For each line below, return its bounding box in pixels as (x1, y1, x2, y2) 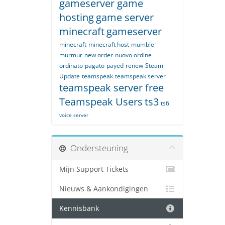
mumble (131, 40, 154, 49)
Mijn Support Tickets (59, 165, 129, 174)
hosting (59, 11, 94, 25)
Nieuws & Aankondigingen (59, 184, 148, 194)
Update (59, 72, 80, 81)
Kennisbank (59, 204, 99, 213)
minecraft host (88, 40, 129, 49)
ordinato (59, 61, 83, 70)
